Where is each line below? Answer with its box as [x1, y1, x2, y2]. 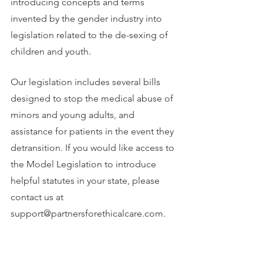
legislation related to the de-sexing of [11, 29, 170, 41]
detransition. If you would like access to [11, 142, 177, 154]
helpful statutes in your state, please [11, 175, 162, 187]
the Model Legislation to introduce [11, 159, 159, 170]
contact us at [11, 191, 66, 203]
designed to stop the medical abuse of [11, 93, 176, 104]
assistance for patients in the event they [11, 126, 176, 137]
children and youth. [11, 46, 91, 58]
